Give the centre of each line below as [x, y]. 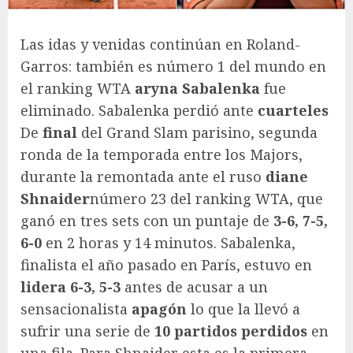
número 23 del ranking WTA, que [206, 198]
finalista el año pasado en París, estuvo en [166, 264]
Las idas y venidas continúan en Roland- [160, 44]
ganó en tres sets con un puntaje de [145, 220]
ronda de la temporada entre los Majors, [162, 154]
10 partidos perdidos [231, 331]
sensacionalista [76, 308]
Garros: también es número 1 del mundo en [173, 66]
